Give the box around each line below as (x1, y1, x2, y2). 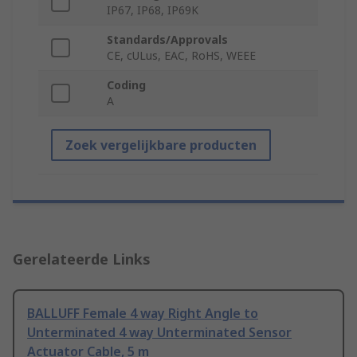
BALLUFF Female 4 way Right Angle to (27, 304, 258, 323)
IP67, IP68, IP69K (107, 2, 198, 18)
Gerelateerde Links (13, 249, 151, 269)
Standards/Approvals (107, 32, 228, 48)
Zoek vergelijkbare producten (65, 136, 257, 155)
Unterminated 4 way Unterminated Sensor (27, 324, 292, 342)
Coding (107, 77, 146, 93)
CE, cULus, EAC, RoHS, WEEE (107, 48, 256, 64)
